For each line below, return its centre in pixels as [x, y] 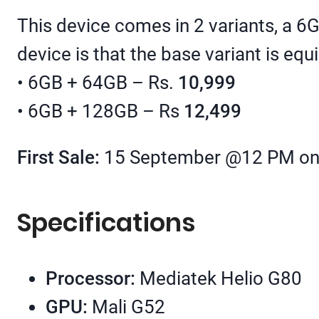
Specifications [106, 223]
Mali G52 [129, 307]
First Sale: [58, 158]
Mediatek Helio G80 [221, 278]
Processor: [93, 278]
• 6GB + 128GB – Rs [100, 111]
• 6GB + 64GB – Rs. [98, 82]
